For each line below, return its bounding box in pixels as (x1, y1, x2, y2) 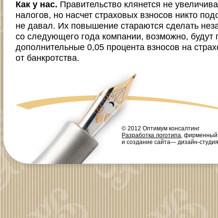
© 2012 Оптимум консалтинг (122, 125, 200, 132)
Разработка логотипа (122, 131, 181, 139)
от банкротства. (16, 52, 79, 63)
